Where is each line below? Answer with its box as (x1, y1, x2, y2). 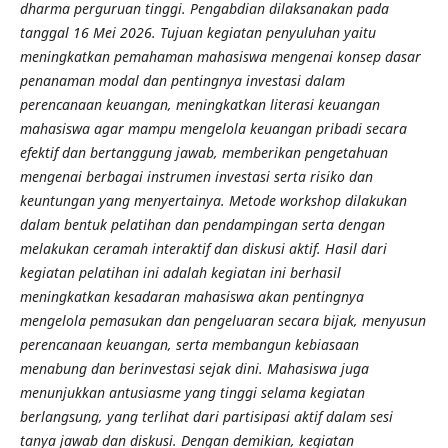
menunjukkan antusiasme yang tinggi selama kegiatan (19, 382, 365, 402)
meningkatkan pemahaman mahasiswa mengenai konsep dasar (19, 46, 421, 66)
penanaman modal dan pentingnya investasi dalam (19, 70, 345, 90)
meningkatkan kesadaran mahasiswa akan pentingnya (19, 286, 364, 306)
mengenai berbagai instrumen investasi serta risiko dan (19, 166, 373, 186)
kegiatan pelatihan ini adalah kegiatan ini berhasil (19, 262, 341, 282)
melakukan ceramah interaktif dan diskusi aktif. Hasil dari (19, 238, 387, 258)
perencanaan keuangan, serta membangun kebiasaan (19, 334, 359, 354)
